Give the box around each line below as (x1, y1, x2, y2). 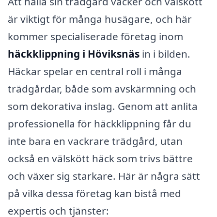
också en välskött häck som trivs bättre (8, 152, 193, 166)
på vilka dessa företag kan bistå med (8, 186, 181, 201)
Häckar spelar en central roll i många (8, 64, 182, 78)
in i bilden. (139, 47, 190, 61)
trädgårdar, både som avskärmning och (8, 82, 196, 96)
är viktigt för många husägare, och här (8, 12, 192, 26)
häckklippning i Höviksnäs (8, 47, 139, 61)
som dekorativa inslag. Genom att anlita (8, 99, 198, 113)
